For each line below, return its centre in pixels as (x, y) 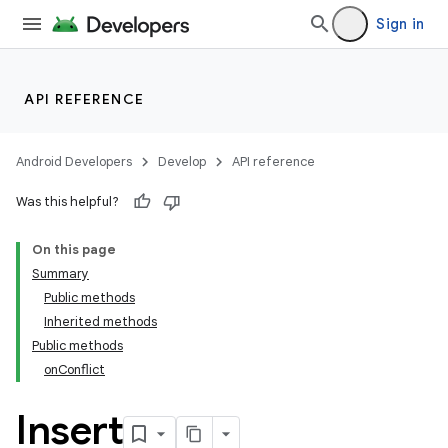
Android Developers (74, 161)
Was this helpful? (67, 201)
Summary (60, 273)
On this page (74, 249)
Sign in (400, 24)
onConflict (74, 369)
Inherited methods (100, 321)
